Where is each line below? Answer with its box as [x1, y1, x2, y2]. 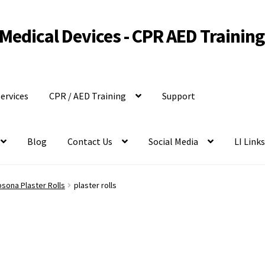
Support [162, 90, 196, 102]
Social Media [148, 135, 199, 148]
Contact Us [67, 135, 113, 148]
